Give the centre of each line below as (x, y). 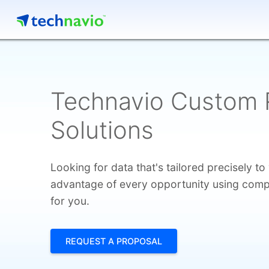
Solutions (102, 130)
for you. (70, 201)
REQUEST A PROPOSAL (114, 241)
